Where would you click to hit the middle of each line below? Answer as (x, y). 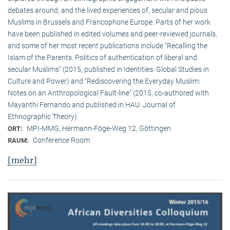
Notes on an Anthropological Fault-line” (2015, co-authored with (108, 93)
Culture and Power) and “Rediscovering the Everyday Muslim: (104, 81)
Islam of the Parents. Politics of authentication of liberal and (102, 57)
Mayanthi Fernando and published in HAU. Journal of (92, 104)
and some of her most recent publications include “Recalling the (108, 45)
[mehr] (22, 160)
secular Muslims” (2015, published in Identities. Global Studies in (108, 69)
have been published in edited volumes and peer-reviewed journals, (112, 34)
